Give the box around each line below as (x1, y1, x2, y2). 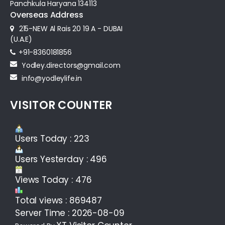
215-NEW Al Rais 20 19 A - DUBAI (17, 24, 123, 34)
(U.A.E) (10, 34, 32, 45)
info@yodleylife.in (21, 73, 82, 84)
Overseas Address (10, 9, 83, 21)
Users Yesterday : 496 (15, 153, 107, 166)
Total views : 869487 (15, 194, 102, 207)
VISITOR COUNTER (10, 97, 113, 114)
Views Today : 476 (15, 174, 92, 186)
